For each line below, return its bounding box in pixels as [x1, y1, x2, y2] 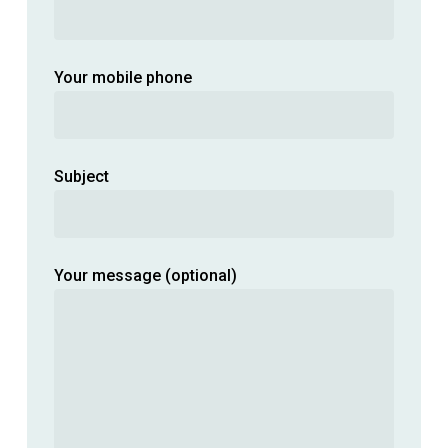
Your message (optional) [53, 265, 237, 285]
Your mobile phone [53, 67, 192, 87]
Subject [53, 166, 109, 186]
